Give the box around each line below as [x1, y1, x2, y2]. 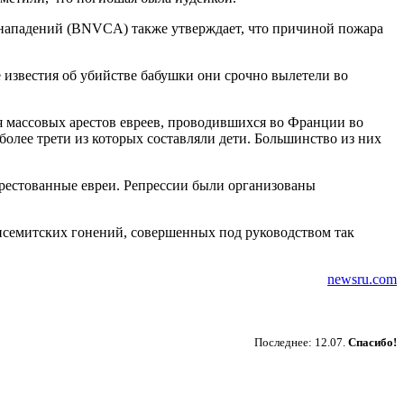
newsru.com [327, 271, 397, 288]
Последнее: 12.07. [254, 335, 348, 350]
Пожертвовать [279, 315, 374, 331]
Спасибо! [348, 335, 397, 350]
